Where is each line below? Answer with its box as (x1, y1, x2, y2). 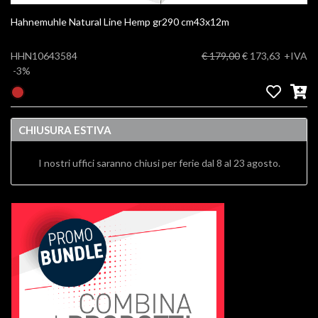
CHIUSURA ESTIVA (18, 123, 111, 136)
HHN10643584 (11, 49, 77, 62)
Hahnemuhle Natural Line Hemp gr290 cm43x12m (181, 15, 229, 28)
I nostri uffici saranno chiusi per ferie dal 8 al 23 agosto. (38, 156, 280, 169)
